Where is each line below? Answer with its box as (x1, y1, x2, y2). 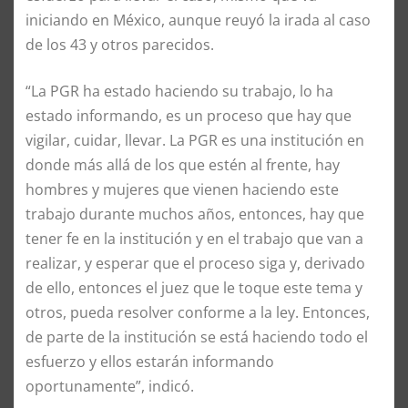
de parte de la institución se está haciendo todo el (25, 326, 368, 347)
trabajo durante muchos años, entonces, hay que (25, 203, 364, 224)
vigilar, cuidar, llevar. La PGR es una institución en (25, 129, 364, 150)
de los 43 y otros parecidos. (25, 34, 214, 55)
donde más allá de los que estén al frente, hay (25, 154, 340, 175)
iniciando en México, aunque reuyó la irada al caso (25, 9, 371, 30)
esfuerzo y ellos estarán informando (25, 351, 274, 372)
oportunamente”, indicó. (25, 375, 194, 396)
